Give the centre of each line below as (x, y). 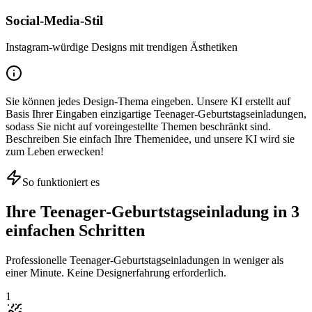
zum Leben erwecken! (55, 152)
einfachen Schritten (75, 231)
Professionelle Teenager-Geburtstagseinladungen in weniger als (145, 260)
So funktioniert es (61, 182)
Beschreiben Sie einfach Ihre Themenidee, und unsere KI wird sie (150, 139)
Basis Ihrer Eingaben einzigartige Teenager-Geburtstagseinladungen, (156, 114)
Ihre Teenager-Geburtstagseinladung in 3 (153, 212)
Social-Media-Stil (54, 20)
